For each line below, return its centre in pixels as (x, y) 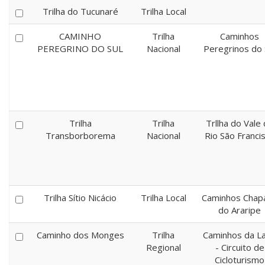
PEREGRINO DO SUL (80, 49)
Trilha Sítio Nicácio (80, 198)
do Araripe (240, 210)
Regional (163, 247)
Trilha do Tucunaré (80, 11)
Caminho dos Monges (80, 235)
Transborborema (80, 135)
